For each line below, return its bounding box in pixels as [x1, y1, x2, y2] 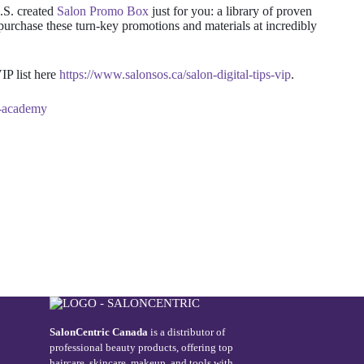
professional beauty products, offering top [50, 341, 234, 353]
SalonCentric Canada [50, 326, 149, 338]
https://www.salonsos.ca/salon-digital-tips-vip [59, 67, 291, 81]
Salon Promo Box [57, 3, 149, 18]
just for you [149, 3, 210, 18]
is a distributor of [148, 326, 226, 338]
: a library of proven [210, 3, 312, 18]
